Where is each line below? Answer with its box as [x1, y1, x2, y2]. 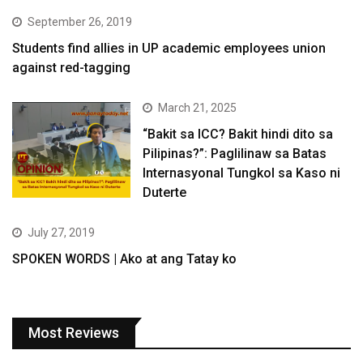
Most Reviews [28, 324, 119, 342]
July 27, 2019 [28, 226, 95, 240]
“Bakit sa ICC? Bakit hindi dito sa [143, 126, 334, 143]
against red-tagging [12, 60, 130, 76]
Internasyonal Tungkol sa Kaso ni [143, 165, 341, 181]
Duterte [143, 185, 187, 201]
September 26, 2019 [28, 15, 132, 29]
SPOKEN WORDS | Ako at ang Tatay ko [12, 251, 237, 267]
